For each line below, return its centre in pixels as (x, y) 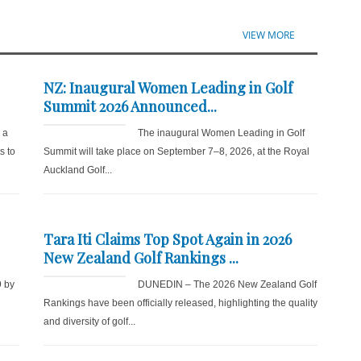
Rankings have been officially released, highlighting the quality (180, 303)
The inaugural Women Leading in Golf (221, 133)
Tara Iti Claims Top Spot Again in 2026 (167, 239)
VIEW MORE (269, 35)
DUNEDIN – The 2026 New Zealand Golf (227, 284)
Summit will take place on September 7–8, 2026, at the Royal (176, 151)
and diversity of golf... (89, 322)
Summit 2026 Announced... (130, 106)
